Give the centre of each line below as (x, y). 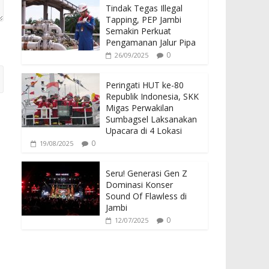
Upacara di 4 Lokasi (144, 130)
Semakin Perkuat (138, 31)
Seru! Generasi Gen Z (148, 173)
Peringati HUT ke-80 (145, 85)
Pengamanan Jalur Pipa (151, 42)
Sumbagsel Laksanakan (151, 119)
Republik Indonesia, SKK (152, 96)
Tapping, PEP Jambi (144, 19)
